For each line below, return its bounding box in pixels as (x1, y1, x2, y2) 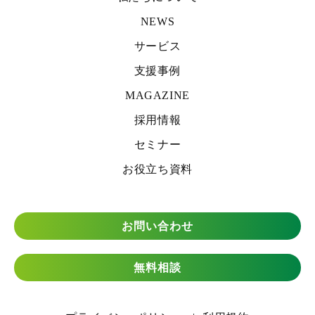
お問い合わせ (121, 219, 194, 232)
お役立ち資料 (122, 162, 193, 175)
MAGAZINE (124, 89, 191, 101)
